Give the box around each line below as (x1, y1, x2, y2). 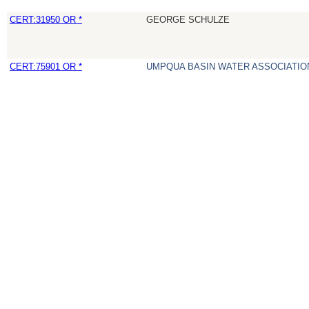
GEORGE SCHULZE (146, 14, 230, 26)
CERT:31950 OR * (10, 14, 82, 26)
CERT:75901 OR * (10, 61, 82, 72)
